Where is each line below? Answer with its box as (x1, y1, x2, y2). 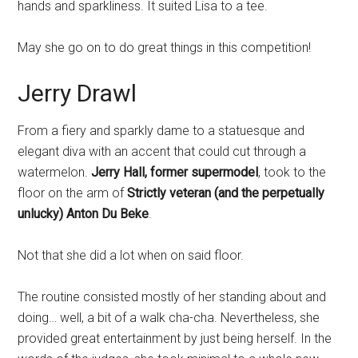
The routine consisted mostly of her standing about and (18, 288, 327, 304)
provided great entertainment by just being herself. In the (18, 330, 332, 346)
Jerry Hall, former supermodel (91, 164, 259, 180)
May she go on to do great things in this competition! (18, 39, 312, 55)
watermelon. (18, 164, 92, 180)
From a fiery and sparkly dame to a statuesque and (18, 122, 305, 138)
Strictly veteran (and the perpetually (127, 185, 325, 201)
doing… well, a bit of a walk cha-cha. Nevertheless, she (18, 309, 320, 325)
